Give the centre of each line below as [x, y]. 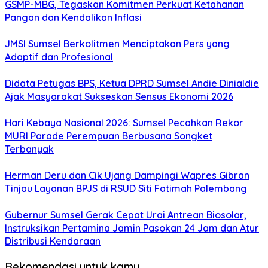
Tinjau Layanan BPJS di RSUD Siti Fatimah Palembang [126, 189]
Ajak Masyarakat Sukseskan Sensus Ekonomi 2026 [119, 97]
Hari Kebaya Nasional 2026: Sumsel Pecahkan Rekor [124, 123]
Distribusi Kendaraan [53, 241]
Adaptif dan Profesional [59, 57]
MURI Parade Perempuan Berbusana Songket [109, 136]
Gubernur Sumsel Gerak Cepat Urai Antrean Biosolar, [126, 215]
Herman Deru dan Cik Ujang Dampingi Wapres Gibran [127, 176]
